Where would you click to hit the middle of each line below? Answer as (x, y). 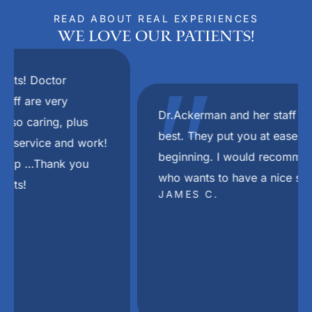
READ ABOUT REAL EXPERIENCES (156, 19)
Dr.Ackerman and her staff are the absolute (148, 115)
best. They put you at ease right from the (142, 136)
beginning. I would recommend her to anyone (154, 157)
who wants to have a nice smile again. (135, 178)
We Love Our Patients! (156, 37)
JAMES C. (65, 194)
